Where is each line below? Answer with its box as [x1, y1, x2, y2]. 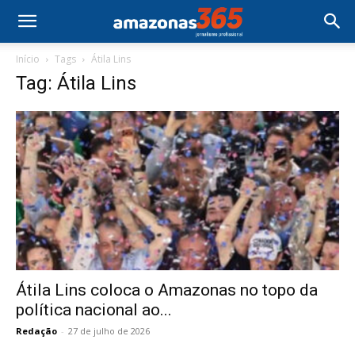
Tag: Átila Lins [16, 72, 136, 94]
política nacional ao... [16, 300, 172, 320]
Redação [16, 325, 57, 338]
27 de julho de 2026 [68, 325, 150, 338]
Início [16, 52, 40, 66]
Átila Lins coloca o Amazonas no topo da [16, 281, 318, 300]
